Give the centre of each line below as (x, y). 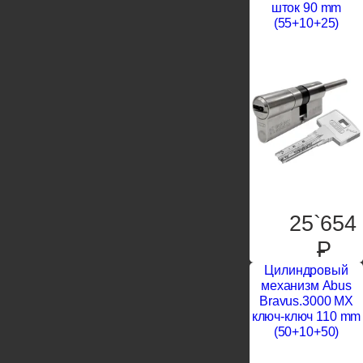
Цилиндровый (306, 271)
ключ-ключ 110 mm (306, 317)
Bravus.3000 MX (306, 301)
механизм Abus (306, 286)
